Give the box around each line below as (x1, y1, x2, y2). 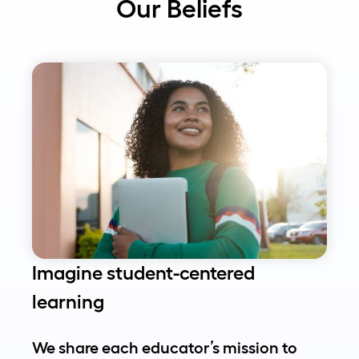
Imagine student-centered (32, 262, 255, 284)
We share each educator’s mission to (32, 339, 297, 357)
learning (32, 291, 104, 313)
